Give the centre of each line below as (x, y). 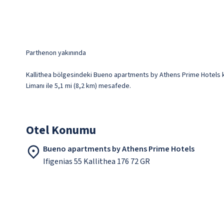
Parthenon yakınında (56, 53)
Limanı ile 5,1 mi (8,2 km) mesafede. (78, 86)
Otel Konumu (61, 130)
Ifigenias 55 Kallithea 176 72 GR (96, 161)
